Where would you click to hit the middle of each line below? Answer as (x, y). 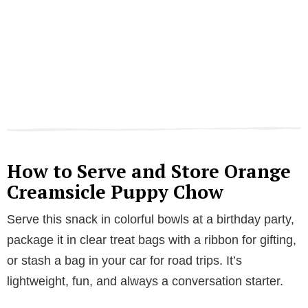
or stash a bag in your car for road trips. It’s (124, 261)
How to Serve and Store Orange (149, 172)
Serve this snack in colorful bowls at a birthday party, (151, 220)
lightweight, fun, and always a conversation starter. (145, 282)
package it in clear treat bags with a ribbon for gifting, (152, 240)
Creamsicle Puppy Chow (115, 192)
